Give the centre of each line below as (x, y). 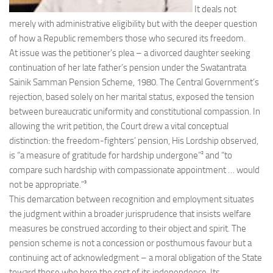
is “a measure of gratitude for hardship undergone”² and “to (121, 155)
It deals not (214, 9)
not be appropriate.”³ (48, 185)
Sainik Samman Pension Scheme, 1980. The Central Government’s (134, 82)
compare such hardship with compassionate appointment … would (134, 170)
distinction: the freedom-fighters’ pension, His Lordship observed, (134, 141)
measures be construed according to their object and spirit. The (128, 229)
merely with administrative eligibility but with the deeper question (133, 24)
